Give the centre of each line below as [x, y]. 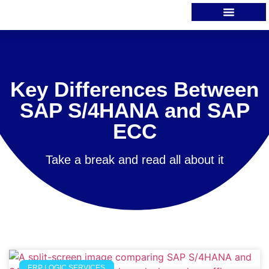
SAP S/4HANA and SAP [134, 110]
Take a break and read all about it [134, 159]
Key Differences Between [134, 89]
